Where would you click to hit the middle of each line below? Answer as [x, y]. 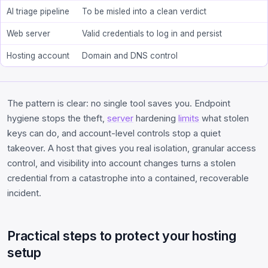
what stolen [224, 119]
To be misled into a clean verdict [144, 12]
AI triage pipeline [38, 12]
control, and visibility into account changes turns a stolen [121, 164]
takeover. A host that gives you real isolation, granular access [132, 149]
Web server [29, 34]
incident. [24, 194]
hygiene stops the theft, [57, 119]
